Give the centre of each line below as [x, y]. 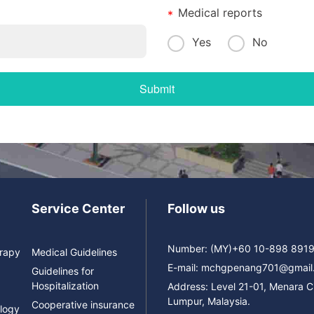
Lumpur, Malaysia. [209, 301]
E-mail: [184, 267]
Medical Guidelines [74, 252]
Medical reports [220, 12]
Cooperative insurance [83, 304]
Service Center [78, 208]
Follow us [196, 208]
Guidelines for [62, 271]
